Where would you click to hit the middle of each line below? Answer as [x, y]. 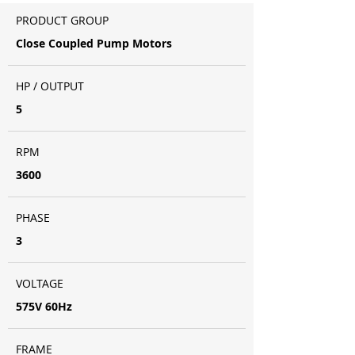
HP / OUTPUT [50, 86]
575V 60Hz [44, 306]
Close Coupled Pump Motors [94, 43]
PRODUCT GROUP [62, 20]
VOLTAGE [40, 283]
